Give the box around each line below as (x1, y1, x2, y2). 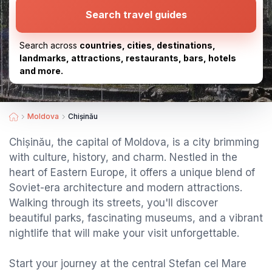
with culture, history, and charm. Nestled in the (9, 151, 237, 163)
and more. (19, 66, 63, 76)
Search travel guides (85, 8, 187, 21)
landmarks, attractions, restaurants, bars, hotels (19, 53, 236, 63)
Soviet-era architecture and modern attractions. (9, 182, 242, 194)
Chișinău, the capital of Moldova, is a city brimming (9, 136, 259, 148)
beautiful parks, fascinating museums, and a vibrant (9, 212, 263, 224)
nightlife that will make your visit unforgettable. (9, 227, 239, 239)
